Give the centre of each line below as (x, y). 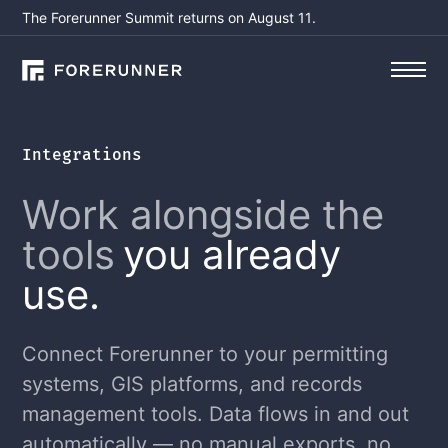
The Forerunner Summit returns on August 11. (169, 17)
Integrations (82, 154)
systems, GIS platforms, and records (192, 384)
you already (232, 254)
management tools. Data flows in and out (216, 414)
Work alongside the (203, 214)
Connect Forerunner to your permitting (205, 354)
